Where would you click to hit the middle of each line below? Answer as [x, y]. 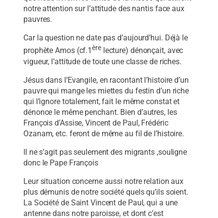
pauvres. [38, 19]
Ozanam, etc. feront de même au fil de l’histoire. [104, 133]
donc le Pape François [61, 163]
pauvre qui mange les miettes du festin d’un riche [106, 91]
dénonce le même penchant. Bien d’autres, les [100, 112]
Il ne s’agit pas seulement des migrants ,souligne [105, 152]
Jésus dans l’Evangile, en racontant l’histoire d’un [106, 80]
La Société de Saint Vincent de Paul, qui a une [101, 203]
